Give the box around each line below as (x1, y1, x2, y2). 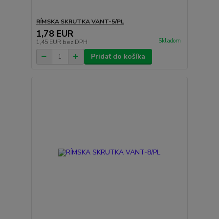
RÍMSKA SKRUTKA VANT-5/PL (36, 18, 124, 26)
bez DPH (62, 38, 88, 46)
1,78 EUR (36, 28, 73, 40)
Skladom (158, 37, 181, 45)
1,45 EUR (36, 38, 63, 46)
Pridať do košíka (90, 52, 145, 62)
